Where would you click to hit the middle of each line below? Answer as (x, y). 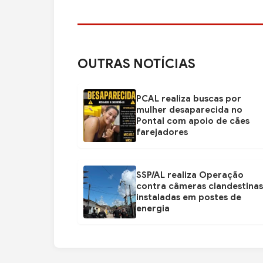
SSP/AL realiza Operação (190, 175)
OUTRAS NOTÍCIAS (136, 64)
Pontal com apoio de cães (193, 121)
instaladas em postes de (189, 198)
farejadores (162, 132)
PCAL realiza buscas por (189, 99)
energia (153, 209)
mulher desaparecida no (189, 110)
